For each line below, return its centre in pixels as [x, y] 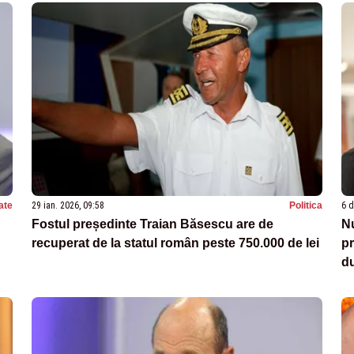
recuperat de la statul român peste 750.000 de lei [175, 243]
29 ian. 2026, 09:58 [68, 206]
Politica [306, 206]
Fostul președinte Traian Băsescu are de [153, 224]
